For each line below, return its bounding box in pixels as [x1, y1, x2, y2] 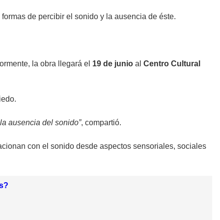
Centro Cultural [143, 59, 200, 68]
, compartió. [81, 118, 121, 127]
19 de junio [92, 59, 133, 68]
